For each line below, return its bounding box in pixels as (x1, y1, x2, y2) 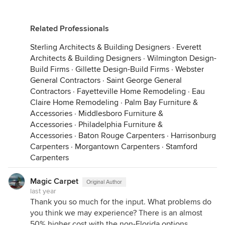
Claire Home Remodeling (30, 97, 119, 107)
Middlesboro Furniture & (78, 108, 163, 119)
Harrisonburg (171, 131, 216, 141)
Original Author (86, 179, 122, 185)
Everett (176, 42, 201, 52)
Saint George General (106, 75, 182, 85)
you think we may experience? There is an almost (30, 208, 202, 218)
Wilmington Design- (147, 53, 216, 63)
